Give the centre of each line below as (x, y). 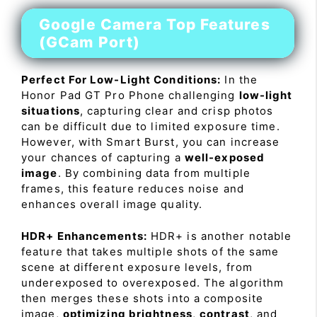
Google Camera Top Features (155, 24)
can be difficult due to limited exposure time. (151, 126)
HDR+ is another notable (219, 236)
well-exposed (225, 157)
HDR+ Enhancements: (84, 236)
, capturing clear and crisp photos (177, 111)
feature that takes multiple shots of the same (150, 251)
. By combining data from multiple (154, 173)
